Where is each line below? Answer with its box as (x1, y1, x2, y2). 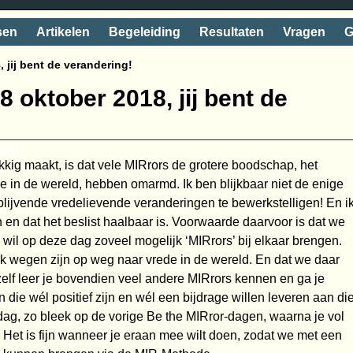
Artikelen (36, 24, 90, 39)
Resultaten (199, 24, 264, 39)
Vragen (283, 24, 325, 39)
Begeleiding (109, 24, 180, 39)
